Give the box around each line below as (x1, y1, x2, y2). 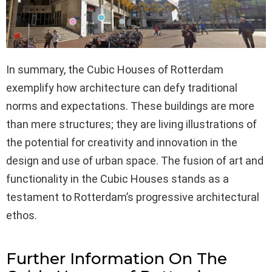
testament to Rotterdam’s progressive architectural (6, 191, 259, 204)
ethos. (6, 209, 37, 222)
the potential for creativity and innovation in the (6, 136, 237, 149)
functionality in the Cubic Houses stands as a (6, 172, 229, 186)
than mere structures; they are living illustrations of (6, 118, 257, 131)
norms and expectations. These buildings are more (6, 100, 254, 113)
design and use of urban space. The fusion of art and (6, 154, 263, 168)
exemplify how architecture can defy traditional (6, 81, 237, 95)
